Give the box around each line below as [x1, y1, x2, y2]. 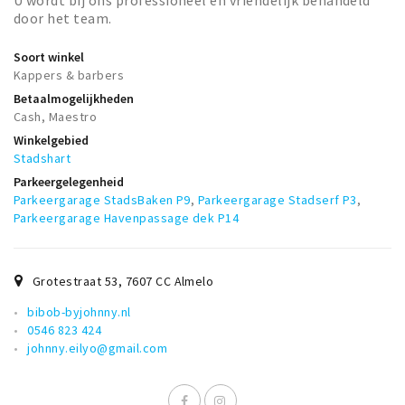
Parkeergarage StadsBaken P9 [14, 192, 191, 209]
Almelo [174, 273, 214, 290]
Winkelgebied [14, 132, 89, 149]
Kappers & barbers [14, 67, 125, 84]
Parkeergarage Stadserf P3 [197, 192, 357, 209]
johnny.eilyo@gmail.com [27, 340, 168, 357]
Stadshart [14, 150, 71, 167]
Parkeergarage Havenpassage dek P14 [14, 210, 240, 227]
